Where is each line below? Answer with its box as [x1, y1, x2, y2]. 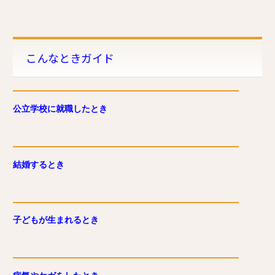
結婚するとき [13, 159, 64, 169]
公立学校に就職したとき [13, 103, 107, 114]
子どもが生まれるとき [13, 215, 99, 225]
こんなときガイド [26, 50, 114, 66]
